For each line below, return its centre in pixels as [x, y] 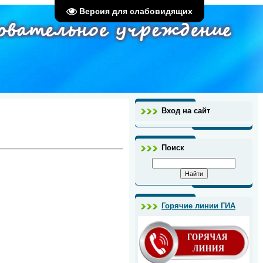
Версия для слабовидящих [136, 11]
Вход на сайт [186, 111]
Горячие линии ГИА [198, 206]
